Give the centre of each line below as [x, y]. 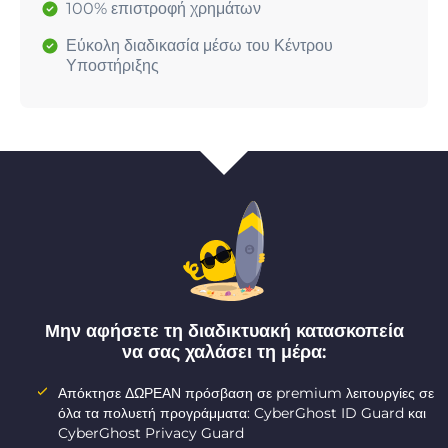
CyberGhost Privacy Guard [151, 433]
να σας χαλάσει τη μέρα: [224, 352]
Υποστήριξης [112, 66]
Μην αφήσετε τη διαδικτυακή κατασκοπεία [224, 331]
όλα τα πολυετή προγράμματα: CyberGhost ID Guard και [242, 413]
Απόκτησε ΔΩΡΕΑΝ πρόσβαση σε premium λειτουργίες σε [246, 393]
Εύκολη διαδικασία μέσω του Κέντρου [199, 46]
